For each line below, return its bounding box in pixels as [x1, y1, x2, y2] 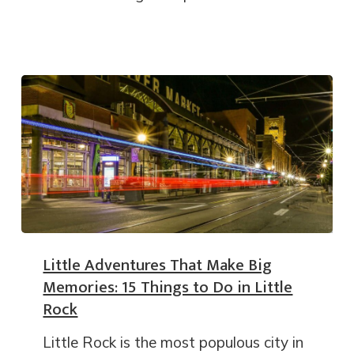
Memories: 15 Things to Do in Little [43, 273, 293, 302]
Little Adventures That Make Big [43, 251, 273, 280]
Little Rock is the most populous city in [43, 333, 304, 352]
